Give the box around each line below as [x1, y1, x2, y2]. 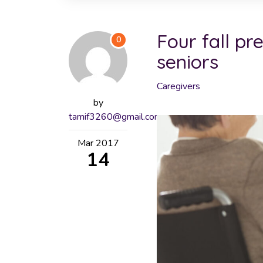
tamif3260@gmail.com [69, 110, 162, 123]
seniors [157, 50, 218, 73]
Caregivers [157, 80, 200, 93]
